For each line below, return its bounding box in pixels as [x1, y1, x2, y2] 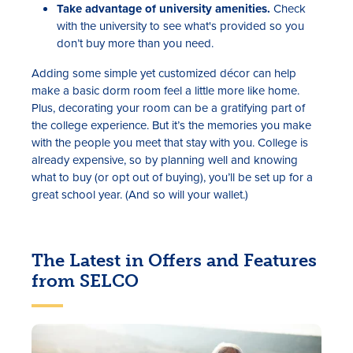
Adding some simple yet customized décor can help [32, 64, 296, 82]
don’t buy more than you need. [57, 34, 214, 52]
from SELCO [32, 269, 139, 292]
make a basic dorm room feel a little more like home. [32, 81, 299, 99]
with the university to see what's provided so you [57, 17, 304, 35]
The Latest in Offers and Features [32, 249, 317, 271]
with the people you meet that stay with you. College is [32, 133, 308, 151]
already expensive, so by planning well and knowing [32, 150, 298, 169]
